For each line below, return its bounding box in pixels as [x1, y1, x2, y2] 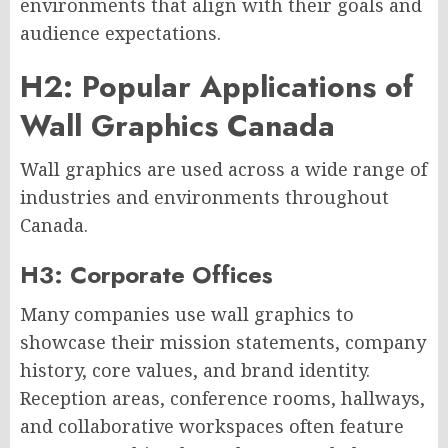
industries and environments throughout [20, 184, 389, 209]
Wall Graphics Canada [20, 103, 335, 147]
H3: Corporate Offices [20, 256, 273, 292]
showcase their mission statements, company [20, 329, 426, 354]
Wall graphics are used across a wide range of [20, 156, 427, 181]
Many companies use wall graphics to [20, 301, 354, 326]
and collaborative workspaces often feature [20, 413, 404, 438]
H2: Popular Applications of [20, 64, 413, 108]
